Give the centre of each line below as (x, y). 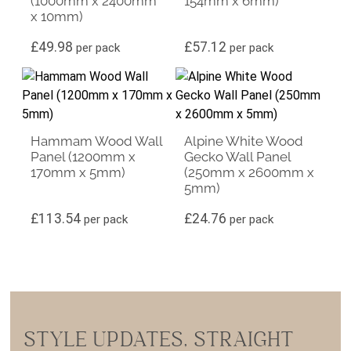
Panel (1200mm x (83, 156)
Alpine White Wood (244, 141)
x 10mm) (57, 17)
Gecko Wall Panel (238, 156)
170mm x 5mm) (78, 172)
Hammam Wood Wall (97, 141)
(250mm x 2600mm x (250, 172)
